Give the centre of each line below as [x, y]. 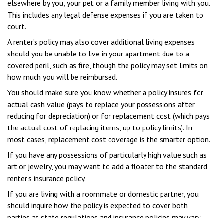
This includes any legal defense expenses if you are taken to [105, 15]
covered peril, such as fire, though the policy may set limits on [108, 65]
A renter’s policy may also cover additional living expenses [101, 42]
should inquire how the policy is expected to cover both [98, 205]
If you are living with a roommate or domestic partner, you [103, 194]
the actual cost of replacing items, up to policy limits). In [100, 127]
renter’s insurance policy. [46, 178]
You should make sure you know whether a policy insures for [105, 92]
